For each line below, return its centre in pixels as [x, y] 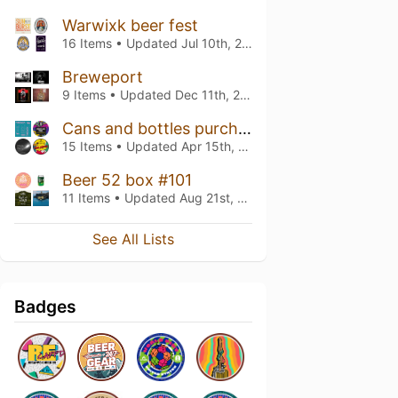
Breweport [103, 77]
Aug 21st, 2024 [208, 198]
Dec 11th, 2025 [207, 95]
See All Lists [133, 239]
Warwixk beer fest [130, 25]
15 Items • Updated [122, 146]
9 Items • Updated [119, 95]
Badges [45, 306]
